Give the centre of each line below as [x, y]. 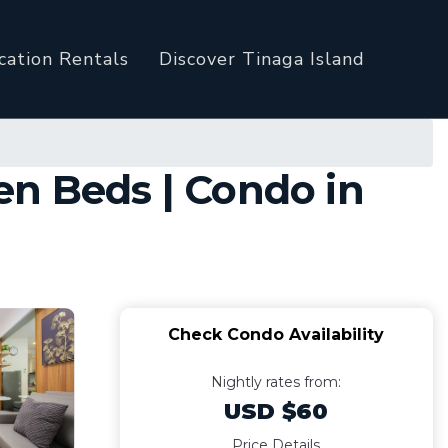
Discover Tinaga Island [262, 59]
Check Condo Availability [276, 334]
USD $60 [276, 411]
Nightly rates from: [276, 382]
